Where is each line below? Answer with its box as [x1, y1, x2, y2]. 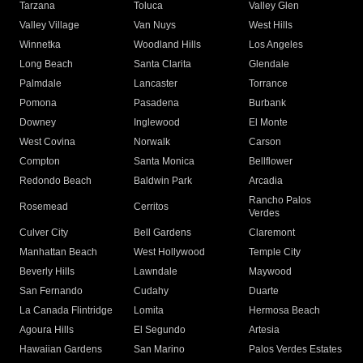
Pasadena [134, 97, 180, 109]
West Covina [19, 136, 75, 148]
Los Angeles [248, 39, 303, 51]
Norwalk [134, 136, 171, 148]
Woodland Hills [134, 39, 202, 51]
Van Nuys [134, 19, 177, 32]
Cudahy [134, 285, 169, 297]
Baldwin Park [134, 175, 193, 187]
